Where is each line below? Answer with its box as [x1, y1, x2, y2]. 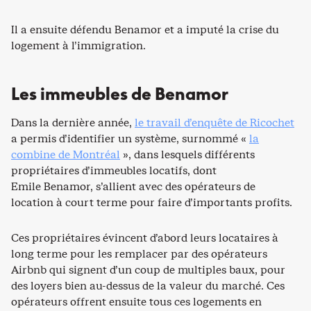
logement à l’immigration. [11, 38, 146, 53]
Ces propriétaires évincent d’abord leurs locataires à [11, 230, 278, 246]
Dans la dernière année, [11, 115, 135, 131]
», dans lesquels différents [120, 147, 255, 162]
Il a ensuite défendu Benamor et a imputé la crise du [11, 22, 279, 37]
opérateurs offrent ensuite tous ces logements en [11, 294, 262, 310]
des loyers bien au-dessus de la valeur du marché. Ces [11, 278, 285, 294]
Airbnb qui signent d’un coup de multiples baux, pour [11, 262, 285, 278]
